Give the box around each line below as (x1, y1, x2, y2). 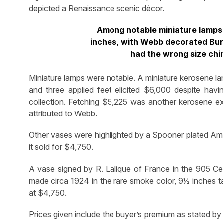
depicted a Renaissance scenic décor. (28, 3, 164, 13)
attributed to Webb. (28, 109, 97, 119)
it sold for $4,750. (28, 142, 93, 152)
